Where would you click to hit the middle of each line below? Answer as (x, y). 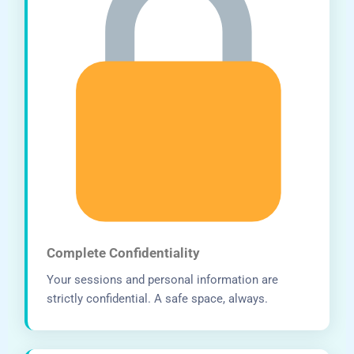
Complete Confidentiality (124, 253)
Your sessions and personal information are (163, 280)
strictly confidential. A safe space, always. (158, 299)
